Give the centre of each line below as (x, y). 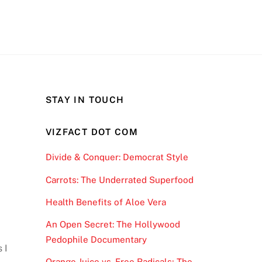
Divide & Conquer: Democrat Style (117, 157)
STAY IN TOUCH (85, 99)
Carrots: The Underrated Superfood (119, 180)
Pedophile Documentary (96, 239)
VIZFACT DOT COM (92, 132)
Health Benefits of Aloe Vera (106, 202)
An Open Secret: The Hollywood (113, 224)
